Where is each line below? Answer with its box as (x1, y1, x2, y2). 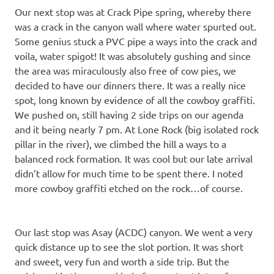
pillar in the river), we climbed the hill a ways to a (15, 137, 226, 150)
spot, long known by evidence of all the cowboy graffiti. (15, 93, 255, 106)
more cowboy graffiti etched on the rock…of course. (15, 181, 243, 194)
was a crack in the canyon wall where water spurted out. (15, 20, 256, 32)
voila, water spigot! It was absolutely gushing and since (15, 49, 251, 62)
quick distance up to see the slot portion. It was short (15, 240, 243, 253)
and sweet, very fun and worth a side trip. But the (15, 254, 229, 267)
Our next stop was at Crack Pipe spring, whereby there (15, 5, 251, 18)
